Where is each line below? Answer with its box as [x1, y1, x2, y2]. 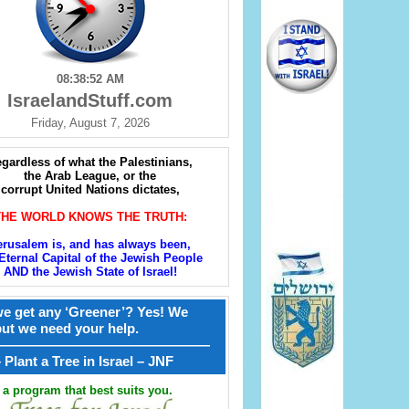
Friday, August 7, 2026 [30, 116, 150, 131]
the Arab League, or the [24, 169, 156, 184]
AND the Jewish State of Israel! [3, 265, 177, 279]
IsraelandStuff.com [7, 90, 173, 111]
